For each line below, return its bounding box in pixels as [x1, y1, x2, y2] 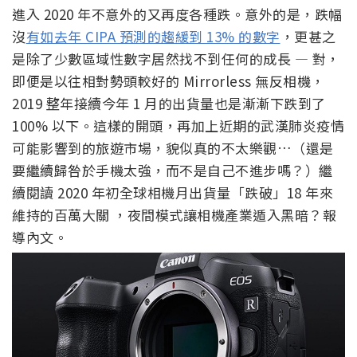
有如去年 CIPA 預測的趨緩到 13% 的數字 [25, 26, 280, 47]
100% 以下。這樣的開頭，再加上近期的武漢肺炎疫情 [12, 116, 344, 136]
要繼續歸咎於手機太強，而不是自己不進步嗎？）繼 [12, 160, 333, 181]
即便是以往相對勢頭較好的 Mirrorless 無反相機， [12, 71, 325, 92]
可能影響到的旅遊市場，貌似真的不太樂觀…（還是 [12, 138, 334, 159]
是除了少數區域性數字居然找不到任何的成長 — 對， [12, 49, 340, 69]
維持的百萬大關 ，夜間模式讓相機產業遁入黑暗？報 [12, 205, 336, 226]
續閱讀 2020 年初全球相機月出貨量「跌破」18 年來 [12, 182, 333, 203]
